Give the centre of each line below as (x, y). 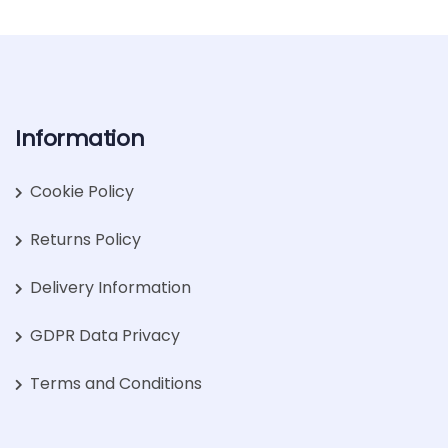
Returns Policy (85, 239)
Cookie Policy (82, 191)
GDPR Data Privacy (105, 335)
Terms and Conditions (116, 383)
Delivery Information (110, 287)
